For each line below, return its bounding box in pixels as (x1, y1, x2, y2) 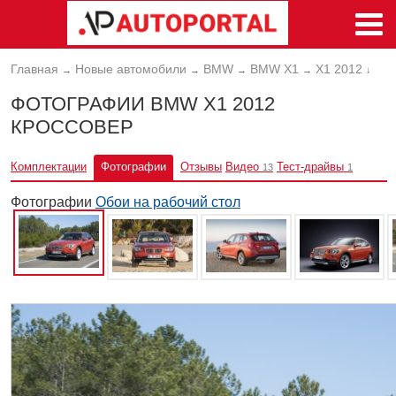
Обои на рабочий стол (95, 194, 240, 209)
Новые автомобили (75, 62, 187, 76)
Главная (11, 62, 58, 76)
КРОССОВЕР (11, 116, 133, 139)
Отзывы (180, 159, 222, 173)
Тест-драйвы (277, 159, 344, 173)
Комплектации (11, 159, 87, 173)
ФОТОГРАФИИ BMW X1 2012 (11, 93, 275, 116)
